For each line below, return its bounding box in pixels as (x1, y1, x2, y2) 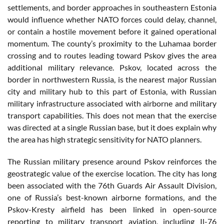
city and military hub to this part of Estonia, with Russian (7, 86, 216, 96)
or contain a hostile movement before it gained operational (7, 26, 216, 36)
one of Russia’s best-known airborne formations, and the (7, 192, 216, 202)
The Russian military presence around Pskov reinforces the (7, 156, 216, 166)
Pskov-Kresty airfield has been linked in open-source (7, 204, 216, 214)
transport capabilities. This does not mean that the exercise (7, 110, 216, 120)
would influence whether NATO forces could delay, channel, (7, 14, 216, 24)
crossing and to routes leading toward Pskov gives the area (7, 50, 216, 60)
